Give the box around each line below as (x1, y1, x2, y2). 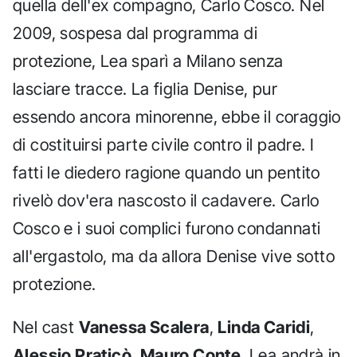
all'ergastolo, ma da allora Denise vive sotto (13, 246, 335, 267)
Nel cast (13, 317, 79, 338)
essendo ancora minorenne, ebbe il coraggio (13, 107, 341, 127)
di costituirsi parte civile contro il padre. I (13, 135, 315, 155)
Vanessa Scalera (78, 317, 210, 338)
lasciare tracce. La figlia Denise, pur (13, 79, 278, 100)
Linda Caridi (218, 317, 311, 338)
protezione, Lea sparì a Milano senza (13, 51, 284, 72)
